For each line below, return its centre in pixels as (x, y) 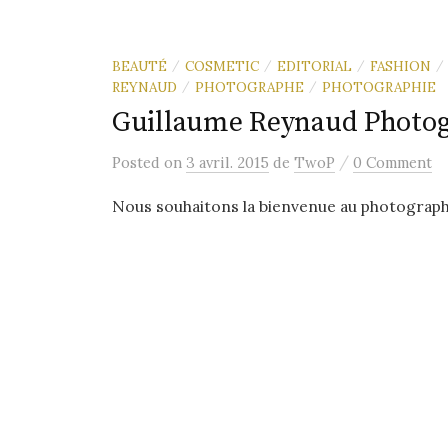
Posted (138, 162)
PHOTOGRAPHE (249, 87)
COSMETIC (222, 66)
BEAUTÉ (139, 66)
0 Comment (392, 162)
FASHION (400, 66)
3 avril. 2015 (227, 162)
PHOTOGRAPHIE (379, 87)
